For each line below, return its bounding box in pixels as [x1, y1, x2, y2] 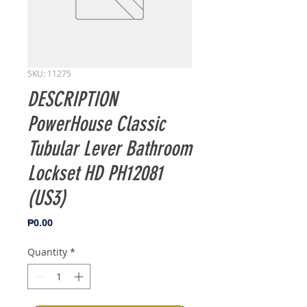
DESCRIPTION [27, 87, 117, 112]
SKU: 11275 [27, 68, 71, 79]
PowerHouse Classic [27, 112, 165, 136]
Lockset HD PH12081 [27, 161, 162, 186]
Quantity [27, 245, 67, 258]
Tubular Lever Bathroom [27, 136, 192, 161]
